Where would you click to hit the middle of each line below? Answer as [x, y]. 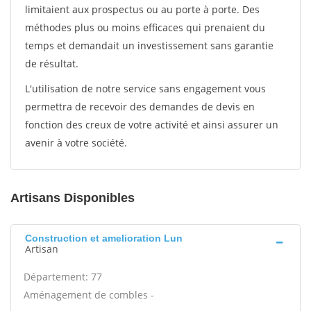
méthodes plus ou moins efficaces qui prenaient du [145, 27]
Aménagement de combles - [89, 295]
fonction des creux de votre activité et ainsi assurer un [152, 125]
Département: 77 [63, 277]
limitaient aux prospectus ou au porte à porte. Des [142, 9]
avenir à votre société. [76, 143]
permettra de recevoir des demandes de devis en [140, 107]
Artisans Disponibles [73, 198]
